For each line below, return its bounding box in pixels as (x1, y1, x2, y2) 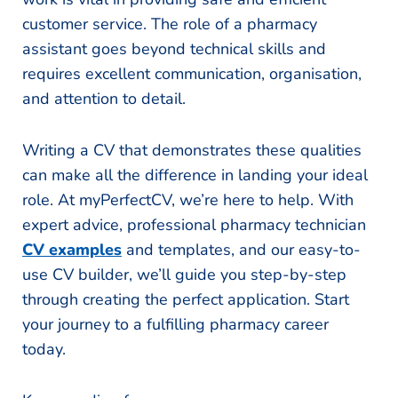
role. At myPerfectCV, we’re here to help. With (22, 189, 354, 211)
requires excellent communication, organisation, (22, 63, 362, 85)
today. (22, 338, 66, 361)
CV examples (22, 239, 122, 261)
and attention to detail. (22, 88, 186, 110)
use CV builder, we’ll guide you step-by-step (22, 264, 346, 286)
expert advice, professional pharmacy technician (22, 214, 366, 236)
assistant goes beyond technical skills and (22, 38, 326, 60)
